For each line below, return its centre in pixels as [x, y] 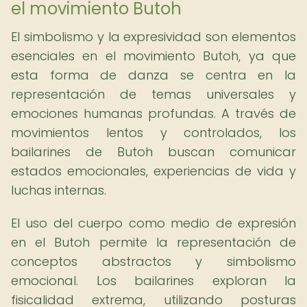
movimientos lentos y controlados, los [153, 133]
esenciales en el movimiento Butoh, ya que [153, 56]
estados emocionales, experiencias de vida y [153, 171]
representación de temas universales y [153, 94]
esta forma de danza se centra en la [153, 75]
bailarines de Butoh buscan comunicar [153, 152]
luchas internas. [59, 190]
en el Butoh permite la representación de [153, 242]
